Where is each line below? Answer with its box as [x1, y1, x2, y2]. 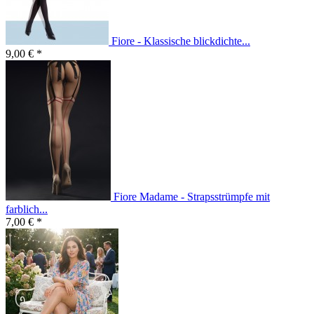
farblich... [6, 203, 48, 216]
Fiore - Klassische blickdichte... [111, 35, 250, 48]
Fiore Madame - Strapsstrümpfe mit [114, 191, 270, 203]
